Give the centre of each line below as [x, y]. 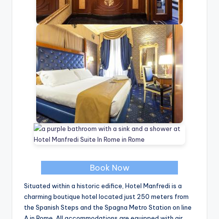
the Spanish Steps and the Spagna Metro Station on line [108, 207]
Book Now [109, 167]
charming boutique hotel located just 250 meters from [106, 196]
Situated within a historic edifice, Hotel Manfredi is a [103, 186]
